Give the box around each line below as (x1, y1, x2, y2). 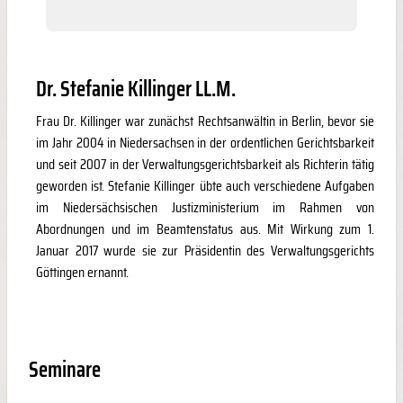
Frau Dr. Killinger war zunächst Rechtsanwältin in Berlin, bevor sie (36, 110, 374, 133)
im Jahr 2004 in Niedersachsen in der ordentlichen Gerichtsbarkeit (36, 131, 374, 155)
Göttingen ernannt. (36, 261, 129, 284)
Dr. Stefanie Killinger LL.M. (36, 72, 236, 107)
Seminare (29, 353, 101, 388)
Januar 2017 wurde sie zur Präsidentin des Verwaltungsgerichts (36, 239, 374, 263)
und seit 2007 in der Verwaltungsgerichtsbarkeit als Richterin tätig (36, 153, 374, 176)
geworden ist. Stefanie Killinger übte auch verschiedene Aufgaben (36, 175, 374, 198)
